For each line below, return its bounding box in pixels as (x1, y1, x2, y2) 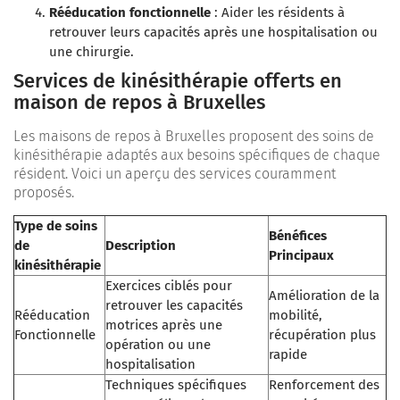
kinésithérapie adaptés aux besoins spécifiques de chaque (13, 146, 380, 163)
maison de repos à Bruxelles (13, 89, 265, 114)
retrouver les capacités (105, 296, 243, 313)
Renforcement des (269, 376, 379, 393)
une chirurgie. (49, 43, 134, 60)
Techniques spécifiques (105, 376, 246, 393)
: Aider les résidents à (211, 4, 345, 21)
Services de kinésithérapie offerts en (13, 68, 342, 93)
